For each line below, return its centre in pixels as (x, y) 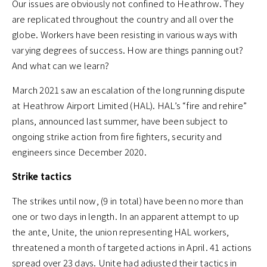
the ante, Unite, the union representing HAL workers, (121, 232)
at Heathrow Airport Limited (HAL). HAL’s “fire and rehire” (130, 105)
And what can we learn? (62, 66)
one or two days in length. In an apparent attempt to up (126, 216)
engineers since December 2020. (80, 152)
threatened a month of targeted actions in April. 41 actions (132, 247)
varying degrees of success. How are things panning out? (128, 50)
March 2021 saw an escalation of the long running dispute (129, 90)
